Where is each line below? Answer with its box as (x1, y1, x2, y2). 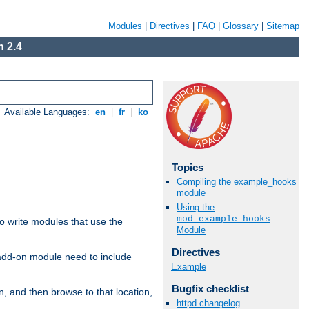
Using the (177, 202, 215, 213)
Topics (171, 161, 203, 173)
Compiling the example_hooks (177, 177, 297, 188)
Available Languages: (4, 107, 93, 118)
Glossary (223, 21, 259, 31)
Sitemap (266, 21, 299, 31)
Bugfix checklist (171, 282, 249, 295)
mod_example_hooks (177, 214, 270, 225)
